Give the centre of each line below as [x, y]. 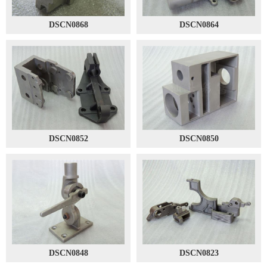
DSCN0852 [68, 139]
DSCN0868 [68, 24]
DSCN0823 [199, 253]
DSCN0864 [199, 24]
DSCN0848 [68, 253]
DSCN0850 [199, 139]
